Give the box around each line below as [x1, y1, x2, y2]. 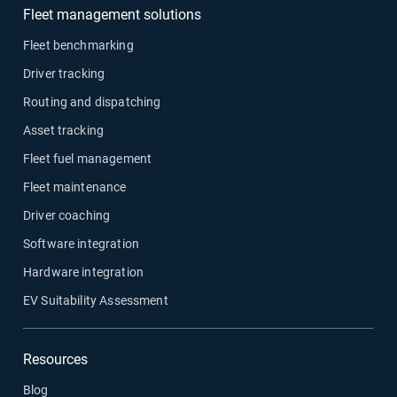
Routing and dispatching [23, 95, 161, 109]
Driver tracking [23, 66, 105, 81]
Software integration [23, 237, 139, 251]
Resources [23, 351, 88, 368]
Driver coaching [23, 208, 111, 222]
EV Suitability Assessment [23, 293, 168, 307]
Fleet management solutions [23, 6, 201, 23]
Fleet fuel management [23, 152, 152, 166]
